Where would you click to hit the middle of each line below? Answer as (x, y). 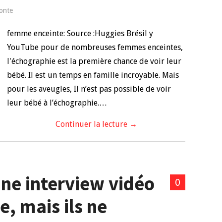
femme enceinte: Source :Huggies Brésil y (80, 33)
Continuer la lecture (92, 124)
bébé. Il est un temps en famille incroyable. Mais (93, 75)
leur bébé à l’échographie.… (57, 103)
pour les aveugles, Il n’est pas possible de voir (89, 89)
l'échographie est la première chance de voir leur (94, 61)
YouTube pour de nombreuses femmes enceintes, (95, 47)
